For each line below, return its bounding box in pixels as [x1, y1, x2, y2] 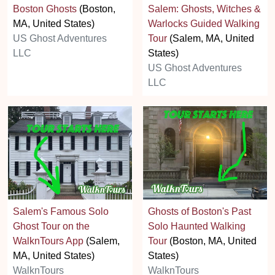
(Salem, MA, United [167, 33, 254, 44]
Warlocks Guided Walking [148, 18, 260, 29]
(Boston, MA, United [167, 235, 257, 246]
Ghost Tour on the [13, 220, 90, 231]
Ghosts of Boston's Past [148, 206, 251, 217]
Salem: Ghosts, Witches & [148, 4, 261, 15]
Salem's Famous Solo [13, 206, 109, 217]
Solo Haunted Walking [148, 220, 246, 231]
